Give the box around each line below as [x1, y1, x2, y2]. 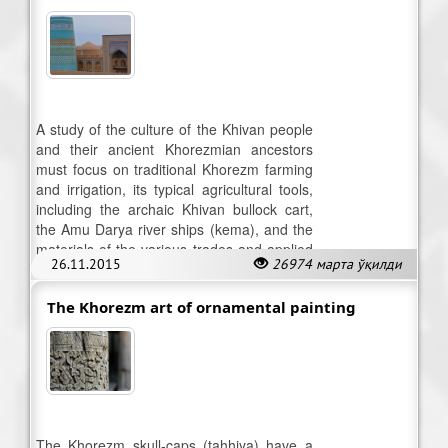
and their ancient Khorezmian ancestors [36, 139, 313, 160]
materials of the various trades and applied [36, 239, 313, 260]
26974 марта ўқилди [272, 255, 402, 274]
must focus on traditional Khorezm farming [36, 159, 313, 180]
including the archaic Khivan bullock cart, [36, 199, 313, 220]
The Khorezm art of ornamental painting [47, 296, 356, 317]
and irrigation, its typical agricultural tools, [36, 179, 313, 200]
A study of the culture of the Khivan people [36, 119, 313, 140]
